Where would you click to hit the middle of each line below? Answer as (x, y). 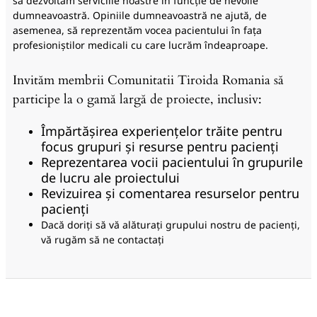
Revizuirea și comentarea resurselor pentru (170, 193)
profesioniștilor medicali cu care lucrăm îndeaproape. (140, 45)
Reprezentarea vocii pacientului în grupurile (172, 162)
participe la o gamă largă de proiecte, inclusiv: (137, 99)
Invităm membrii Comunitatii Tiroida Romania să (148, 80)
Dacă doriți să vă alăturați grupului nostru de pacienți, (171, 224)
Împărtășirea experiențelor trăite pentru (162, 131)
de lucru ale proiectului (110, 177)
